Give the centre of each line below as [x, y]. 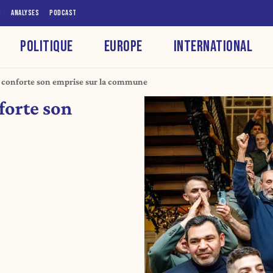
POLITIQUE [47, 46]
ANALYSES [25, 13]
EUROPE [123, 46]
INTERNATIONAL [213, 46]
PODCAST [63, 13]
